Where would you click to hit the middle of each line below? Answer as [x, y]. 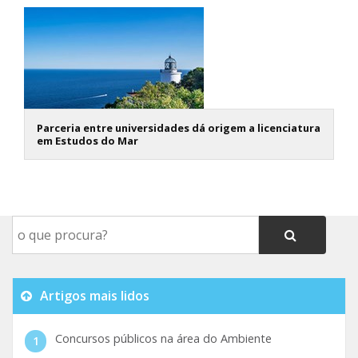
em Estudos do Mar [88, 140]
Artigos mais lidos [93, 295]
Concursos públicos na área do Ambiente [163, 338]
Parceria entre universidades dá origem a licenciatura [179, 127]
